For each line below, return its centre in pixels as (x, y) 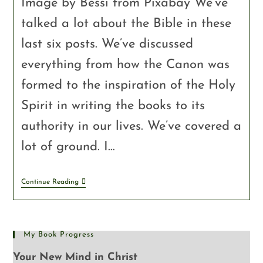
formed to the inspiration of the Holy (128, 86)
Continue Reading (50, 182)
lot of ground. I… (68, 147)
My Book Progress (59, 235)
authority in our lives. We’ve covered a (131, 127)
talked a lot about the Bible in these (126, 24)
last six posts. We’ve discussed (107, 45)
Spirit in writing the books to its (113, 106)
